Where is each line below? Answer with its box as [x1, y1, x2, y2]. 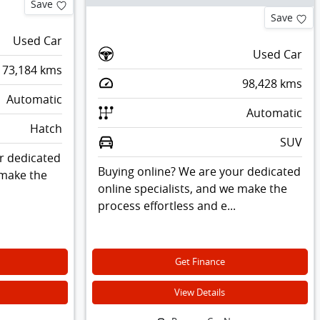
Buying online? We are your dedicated [97, 164, 301, 180]
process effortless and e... [97, 198, 236, 214]
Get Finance [174, 256, 225, 269]
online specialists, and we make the [97, 181, 287, 197]
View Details [174, 286, 226, 299]
